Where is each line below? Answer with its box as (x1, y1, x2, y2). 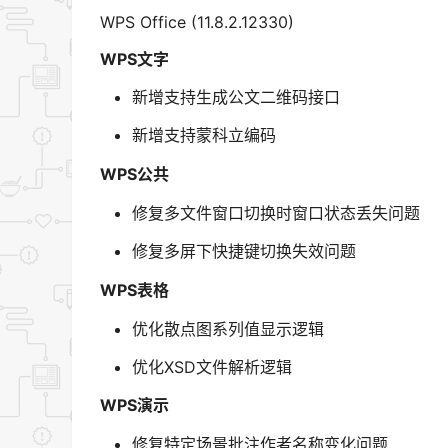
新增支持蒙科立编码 (132, 125, 276, 146)
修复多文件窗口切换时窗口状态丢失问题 (132, 202, 420, 223)
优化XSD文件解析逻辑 (132, 356, 292, 377)
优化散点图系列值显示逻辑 (132, 318, 324, 339)
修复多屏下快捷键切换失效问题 (132, 240, 356, 261)
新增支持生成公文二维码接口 (132, 87, 340, 108)
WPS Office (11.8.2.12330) (100, 11, 294, 32)
